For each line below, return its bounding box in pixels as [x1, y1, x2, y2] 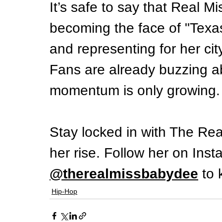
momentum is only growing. [50, 83, 220, 99]
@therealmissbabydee [50, 166, 198, 182]
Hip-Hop [52, 187, 77, 196]
